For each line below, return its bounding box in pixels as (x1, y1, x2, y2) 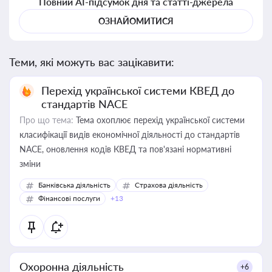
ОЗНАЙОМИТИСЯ (98, 16, 174, 26)
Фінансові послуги (38, 194, 100, 203)
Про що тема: (19, 115, 73, 125)
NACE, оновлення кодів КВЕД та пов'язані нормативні (19, 144, 231, 154)
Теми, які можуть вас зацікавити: (9, 55, 174, 69)
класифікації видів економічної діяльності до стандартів (19, 129, 240, 140)
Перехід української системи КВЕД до (41, 84, 234, 97)
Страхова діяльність (135, 180, 203, 189)
